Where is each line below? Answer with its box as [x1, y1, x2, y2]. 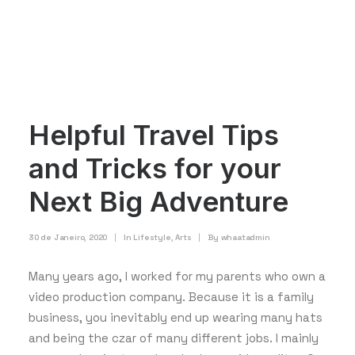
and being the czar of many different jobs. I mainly [29, 330, 319, 345]
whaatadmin [220, 232, 270, 242]
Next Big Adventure [29, 185, 288, 218]
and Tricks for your [29, 151, 281, 185]
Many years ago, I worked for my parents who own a [29, 269, 326, 284]
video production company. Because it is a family [29, 289, 314, 304]
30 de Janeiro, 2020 [29, 232, 108, 242]
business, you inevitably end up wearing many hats [29, 310, 323, 325]
